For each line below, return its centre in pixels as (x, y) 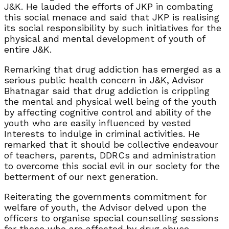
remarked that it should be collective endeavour (111, 144)
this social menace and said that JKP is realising (112, 17)
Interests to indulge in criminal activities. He (102, 133)
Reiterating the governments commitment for (105, 196)
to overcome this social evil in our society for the (112, 166)
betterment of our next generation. (81, 176)
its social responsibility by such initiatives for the (113, 28)
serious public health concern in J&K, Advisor (104, 80)
